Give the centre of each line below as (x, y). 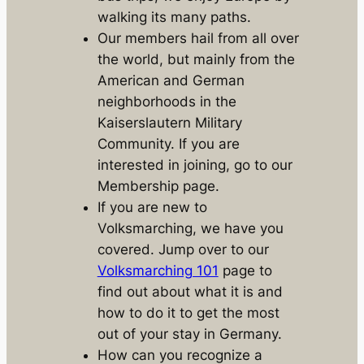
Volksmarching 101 (158, 271)
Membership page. (158, 186)
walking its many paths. (174, 17)
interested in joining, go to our (195, 165)
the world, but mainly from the (196, 60)
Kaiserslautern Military (169, 123)
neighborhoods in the (167, 102)
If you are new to (152, 208)
